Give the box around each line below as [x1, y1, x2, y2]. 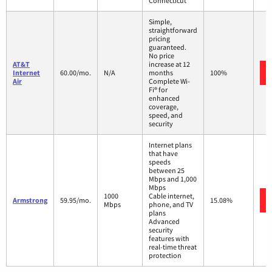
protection [149, 250, 182, 260]
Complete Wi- [149, 76, 190, 86]
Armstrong [13, 195, 47, 205]
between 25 [149, 165, 185, 175]
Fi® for [149, 84, 168, 94]
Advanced [149, 216, 180, 226]
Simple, [149, 16, 172, 26]
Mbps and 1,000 [149, 174, 197, 183]
